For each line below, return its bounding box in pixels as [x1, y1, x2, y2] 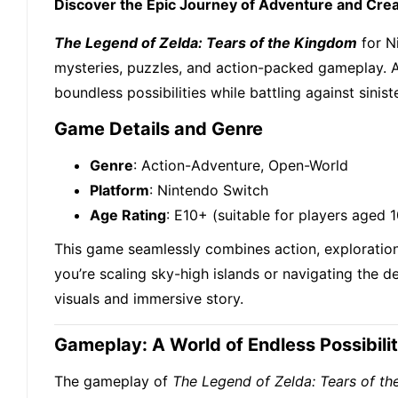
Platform [90, 181, 149, 200]
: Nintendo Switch [149, 181, 268, 200]
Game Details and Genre [54, 118, 263, 140]
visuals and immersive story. [54, 290, 243, 308]
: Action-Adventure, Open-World [133, 156, 348, 175]
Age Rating [90, 206, 166, 225]
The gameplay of [54, 372, 172, 391]
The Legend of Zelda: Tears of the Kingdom [54, 34, 357, 52]
